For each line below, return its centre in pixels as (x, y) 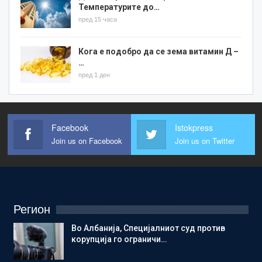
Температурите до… (119, 7)
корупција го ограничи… (119, 239)
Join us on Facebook (87, 140)
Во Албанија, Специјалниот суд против (148, 228)
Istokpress (194, 127)
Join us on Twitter (205, 140)
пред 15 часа (98, 19)
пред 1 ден (94, 75)
